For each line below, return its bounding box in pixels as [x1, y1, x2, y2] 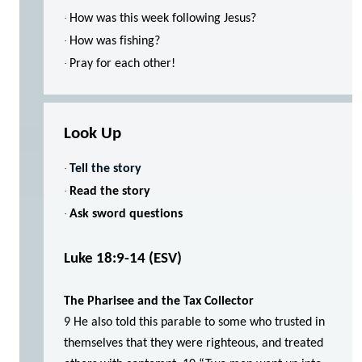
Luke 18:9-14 [64, 250, 145, 267]
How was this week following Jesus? [69, 11, 256, 25]
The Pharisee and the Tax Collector [64, 294, 254, 308]
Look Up [64, 124, 121, 142]
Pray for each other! [69, 57, 175, 70]
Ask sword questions [69, 207, 183, 221]
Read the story [69, 184, 150, 198]
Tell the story [69, 162, 141, 175]
